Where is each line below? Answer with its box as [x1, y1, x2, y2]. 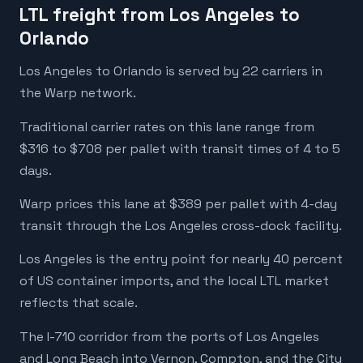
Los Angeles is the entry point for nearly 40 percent [19, 250, 343, 268]
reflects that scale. [19, 294, 138, 312]
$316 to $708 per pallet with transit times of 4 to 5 [19, 139, 340, 157]
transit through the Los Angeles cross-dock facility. [19, 217, 342, 235]
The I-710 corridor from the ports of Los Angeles [19, 327, 319, 345]
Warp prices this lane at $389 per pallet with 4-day [19, 195, 337, 213]
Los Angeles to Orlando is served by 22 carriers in [19, 62, 322, 80]
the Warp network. [19, 84, 136, 102]
